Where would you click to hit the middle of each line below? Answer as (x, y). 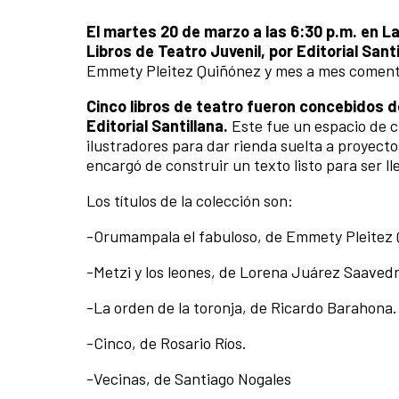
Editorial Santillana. (157, 126)
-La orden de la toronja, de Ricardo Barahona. (242, 308)
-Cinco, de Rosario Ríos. (167, 343)
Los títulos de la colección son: (190, 201)
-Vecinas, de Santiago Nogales (189, 379)
